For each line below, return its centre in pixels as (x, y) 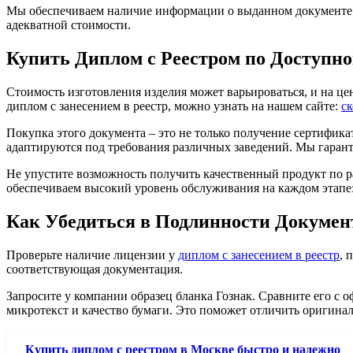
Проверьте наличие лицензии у (92, 255)
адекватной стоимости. (69, 24)
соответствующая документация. (95, 269)
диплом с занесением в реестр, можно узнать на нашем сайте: (174, 106)
